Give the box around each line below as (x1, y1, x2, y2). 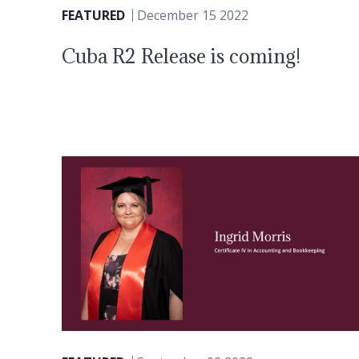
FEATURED (62, 6, 125, 24)
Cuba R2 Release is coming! (62, 42, 301, 69)
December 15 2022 (137, 6, 248, 24)
